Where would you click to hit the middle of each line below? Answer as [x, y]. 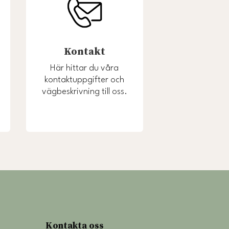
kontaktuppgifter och [85, 80]
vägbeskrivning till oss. [84, 92]
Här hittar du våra [85, 68]
